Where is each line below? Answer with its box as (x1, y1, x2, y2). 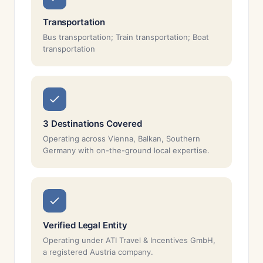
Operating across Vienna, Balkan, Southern (43, 134, 200, 143)
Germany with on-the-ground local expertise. (43, 146, 210, 155)
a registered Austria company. (43, 247, 153, 257)
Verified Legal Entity (43, 220, 127, 231)
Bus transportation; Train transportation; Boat (43, 32, 209, 42)
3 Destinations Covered (43, 118, 142, 129)
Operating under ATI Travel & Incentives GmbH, (43, 235, 215, 245)
